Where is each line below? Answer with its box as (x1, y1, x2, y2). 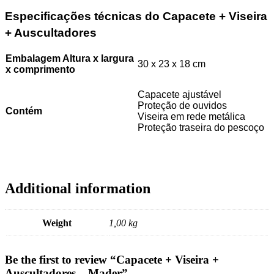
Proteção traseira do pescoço (138, 122, 264, 133)
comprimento (13, 64, 75, 75)
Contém (6, 106, 42, 117)
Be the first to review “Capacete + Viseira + (5, 253, 219, 267)
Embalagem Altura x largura (6, 53, 134, 64)
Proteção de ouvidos (138, 100, 227, 111)
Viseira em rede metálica (138, 111, 245, 122)
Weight (42, 218, 72, 229)
